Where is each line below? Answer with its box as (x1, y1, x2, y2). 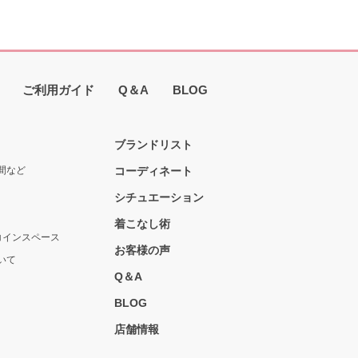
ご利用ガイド (22, 82, 94, 97)
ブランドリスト (114, 137, 193, 151)
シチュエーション (114, 190, 204, 204)
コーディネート (114, 164, 193, 177)
